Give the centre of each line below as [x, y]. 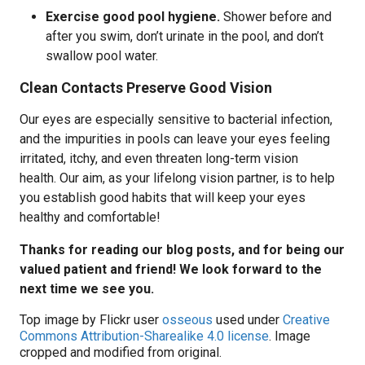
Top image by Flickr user [91, 320]
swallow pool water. [102, 56]
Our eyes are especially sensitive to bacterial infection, [176, 119]
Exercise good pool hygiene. [134, 17]
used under [248, 320]
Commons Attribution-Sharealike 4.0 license [144, 336]
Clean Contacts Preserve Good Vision [146, 88]
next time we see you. [87, 289]
